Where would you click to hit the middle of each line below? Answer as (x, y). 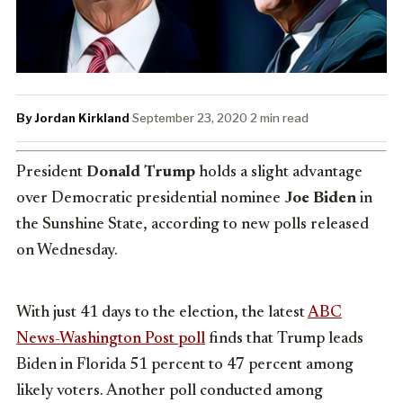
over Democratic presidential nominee (150, 199)
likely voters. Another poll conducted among (170, 392)
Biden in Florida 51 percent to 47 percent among (185, 366)
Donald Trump (141, 173)
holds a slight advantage (279, 173)
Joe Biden (320, 199)
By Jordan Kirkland (73, 118)
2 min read (279, 118)
